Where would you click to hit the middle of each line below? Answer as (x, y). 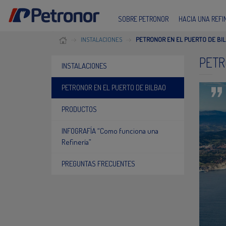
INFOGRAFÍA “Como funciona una (110, 131)
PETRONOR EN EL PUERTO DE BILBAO (114, 87)
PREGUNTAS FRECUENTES (98, 163)
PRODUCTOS (79, 109)
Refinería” (76, 142)
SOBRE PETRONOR (143, 19)
